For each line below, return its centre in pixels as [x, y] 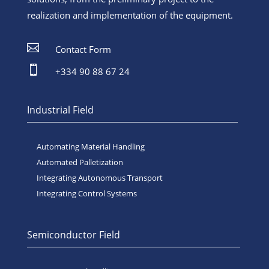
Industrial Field [60, 110]
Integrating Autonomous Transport [99, 178]
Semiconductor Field [73, 235]
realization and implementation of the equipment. [130, 15]
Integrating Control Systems [86, 194]
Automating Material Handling [90, 147]
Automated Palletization [80, 162]
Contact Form [83, 50]
